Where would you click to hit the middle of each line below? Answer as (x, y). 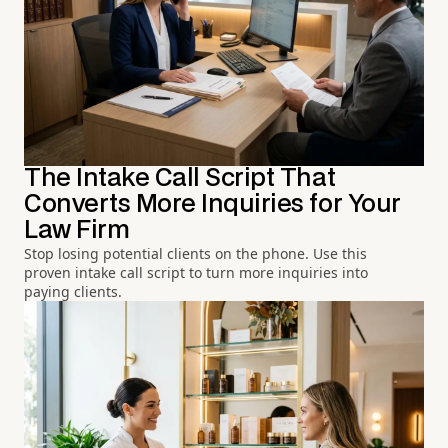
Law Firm (77, 231)
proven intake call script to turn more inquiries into (196, 273)
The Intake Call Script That (180, 179)
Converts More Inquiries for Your (212, 205)
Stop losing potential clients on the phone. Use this (195, 254)
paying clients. (73, 292)
